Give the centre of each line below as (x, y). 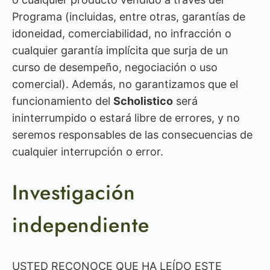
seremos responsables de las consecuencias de (132, 135)
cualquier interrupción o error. (88, 152)
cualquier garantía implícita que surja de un (120, 50)
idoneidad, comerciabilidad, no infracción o (122, 33)
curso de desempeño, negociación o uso (115, 67)
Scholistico (143, 101)
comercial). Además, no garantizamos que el (125, 84)
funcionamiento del (63, 101)
